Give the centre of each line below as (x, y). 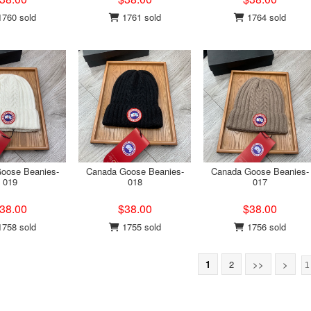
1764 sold (265, 17)
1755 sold (140, 227)
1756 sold (265, 227)
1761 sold (140, 17)
